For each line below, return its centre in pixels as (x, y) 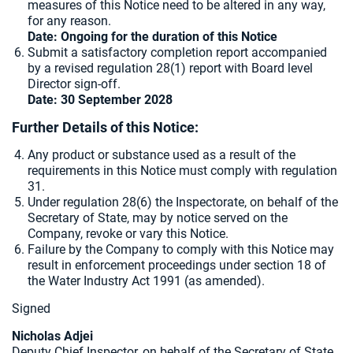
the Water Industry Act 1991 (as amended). (146, 281)
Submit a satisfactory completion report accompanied (177, 52)
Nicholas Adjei (52, 336)
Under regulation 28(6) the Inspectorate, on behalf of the (183, 202)
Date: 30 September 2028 (100, 100)
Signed (31, 308)
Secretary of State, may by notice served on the (158, 218)
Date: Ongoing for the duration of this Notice (152, 37)
